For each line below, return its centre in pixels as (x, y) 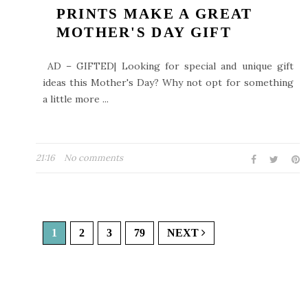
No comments (93, 158)
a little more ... (75, 99)
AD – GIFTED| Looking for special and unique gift (168, 66)
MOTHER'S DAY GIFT (144, 32)
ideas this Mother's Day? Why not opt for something (168, 82)
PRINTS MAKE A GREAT (154, 14)
